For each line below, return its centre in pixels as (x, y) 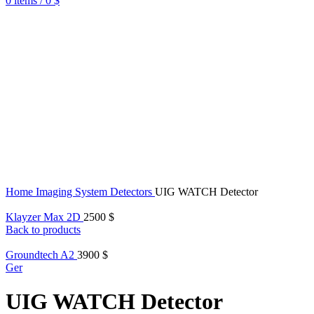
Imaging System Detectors (95, 192)
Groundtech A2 (41, 255)
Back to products (43, 230)
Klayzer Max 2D (45, 217)
